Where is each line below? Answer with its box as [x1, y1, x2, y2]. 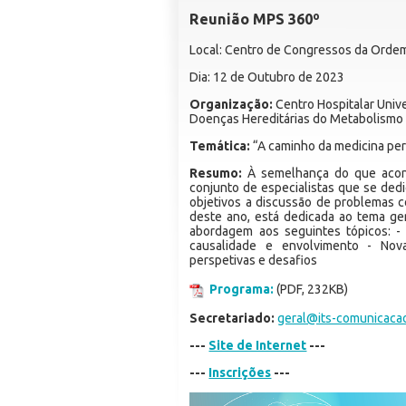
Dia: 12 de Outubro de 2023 [189, 69, 345, 84]
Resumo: [189, 165, 243, 180]
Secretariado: [189, 310, 275, 325]
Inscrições [208, 364, 272, 380]
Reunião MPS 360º [189, 11, 321, 28]
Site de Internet [208, 337, 307, 353]
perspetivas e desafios [189, 252, 318, 267]
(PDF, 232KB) [276, 281, 349, 296]
